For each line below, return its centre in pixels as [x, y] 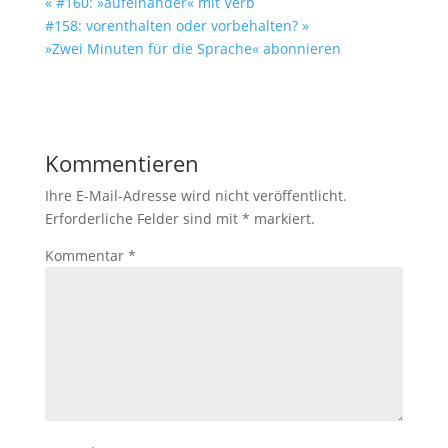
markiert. [282, 218]
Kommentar [86, 255]
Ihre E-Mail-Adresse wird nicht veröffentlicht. [195, 195]
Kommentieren [121, 163]
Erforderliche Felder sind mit [143, 218]
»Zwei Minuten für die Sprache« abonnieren [192, 48]
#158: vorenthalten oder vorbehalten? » [176, 25]
